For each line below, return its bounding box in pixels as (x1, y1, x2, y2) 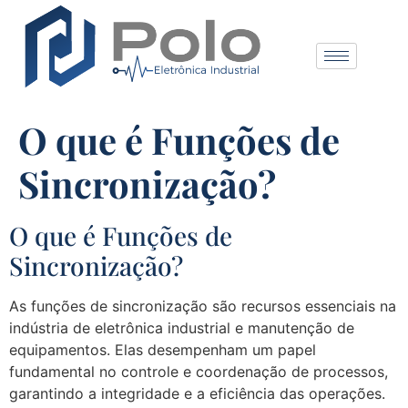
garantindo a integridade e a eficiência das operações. (9, 383, 385, 403)
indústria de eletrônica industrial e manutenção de (9, 318, 354, 337)
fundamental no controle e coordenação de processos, (9, 362, 388, 381)
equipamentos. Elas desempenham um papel (9, 340, 316, 359)
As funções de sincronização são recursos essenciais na (9, 296, 396, 315)
